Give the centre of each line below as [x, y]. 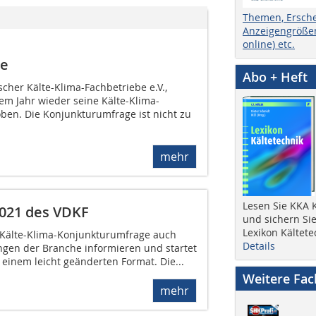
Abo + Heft [275, 77]
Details [259, 245]
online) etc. [269, 44]
